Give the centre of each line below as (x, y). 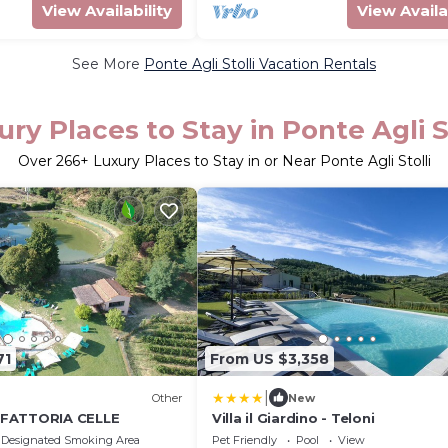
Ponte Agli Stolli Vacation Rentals (260, 64)
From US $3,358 (269, 358)
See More (108, 64)
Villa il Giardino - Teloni (293, 418)
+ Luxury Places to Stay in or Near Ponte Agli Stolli (255, 161)
